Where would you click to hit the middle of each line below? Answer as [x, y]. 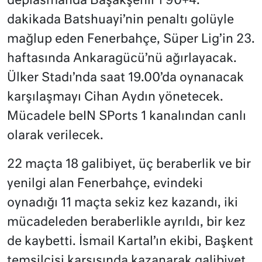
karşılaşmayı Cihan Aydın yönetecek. [115, 98]
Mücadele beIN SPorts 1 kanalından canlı [127, 117]
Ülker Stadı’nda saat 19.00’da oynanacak [125, 78]
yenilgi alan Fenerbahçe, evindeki [105, 184]
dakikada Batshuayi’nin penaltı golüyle [120, 20]
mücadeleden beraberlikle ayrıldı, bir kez [126, 223]
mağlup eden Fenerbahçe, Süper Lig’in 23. [131, 40]
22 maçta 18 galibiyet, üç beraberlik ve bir [129, 165]
